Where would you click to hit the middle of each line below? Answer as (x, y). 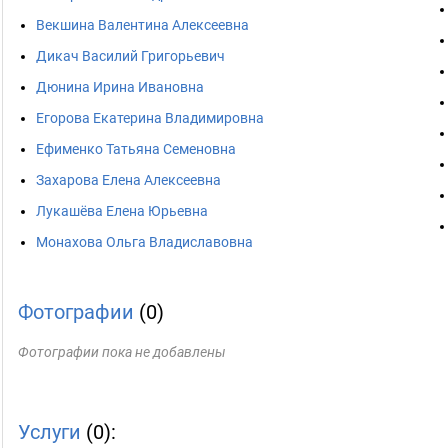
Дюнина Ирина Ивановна (120, 87)
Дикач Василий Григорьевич (130, 56)
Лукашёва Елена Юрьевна (122, 211)
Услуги (49, 432)
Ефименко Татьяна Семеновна (136, 149)
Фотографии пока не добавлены (122, 352)
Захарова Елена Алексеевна (128, 180)
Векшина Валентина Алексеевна (142, 25)
